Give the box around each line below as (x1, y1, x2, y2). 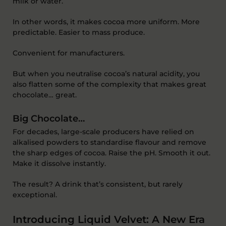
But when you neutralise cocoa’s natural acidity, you (13, 69, 200, 78)
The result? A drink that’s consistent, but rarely (13, 179, 183, 189)
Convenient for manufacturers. (13, 48, 125, 58)
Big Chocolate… (13, 112, 85, 124)
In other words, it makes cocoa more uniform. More (13, 17, 200, 26)
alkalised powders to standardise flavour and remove (13, 137, 206, 147)
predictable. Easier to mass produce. (13, 27, 145, 37)
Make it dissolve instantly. (13, 158, 106, 168)
